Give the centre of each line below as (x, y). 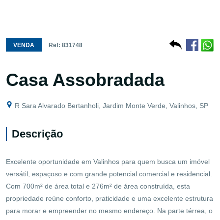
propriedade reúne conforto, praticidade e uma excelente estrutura (110, 198)
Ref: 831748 (66, 45)
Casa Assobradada (85, 80)
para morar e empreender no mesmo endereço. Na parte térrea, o (109, 210)
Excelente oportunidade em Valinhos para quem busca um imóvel (108, 161)
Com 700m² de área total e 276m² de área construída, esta (98, 186)
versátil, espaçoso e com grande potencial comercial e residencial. (109, 174)
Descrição (37, 134)
